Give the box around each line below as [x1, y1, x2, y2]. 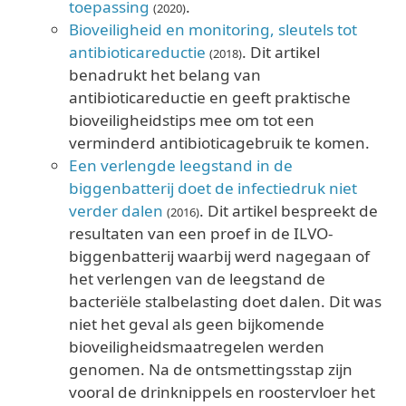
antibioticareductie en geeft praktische [69, 86, 351, 108]
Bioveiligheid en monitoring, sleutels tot [69, 18, 357, 40]
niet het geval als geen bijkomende [69, 313, 324, 334]
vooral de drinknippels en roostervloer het [69, 381, 375, 402]
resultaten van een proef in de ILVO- [69, 222, 333, 244]
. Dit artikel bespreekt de [199, 199, 378, 221]
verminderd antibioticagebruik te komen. [69, 131, 370, 153]
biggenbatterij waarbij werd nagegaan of [69, 245, 370, 266]
